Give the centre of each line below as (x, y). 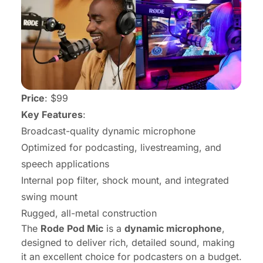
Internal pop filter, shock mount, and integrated (125, 180)
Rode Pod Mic (72, 228)
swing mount (49, 196)
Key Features (52, 114)
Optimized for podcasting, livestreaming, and (121, 147)
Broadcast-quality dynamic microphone (108, 131)
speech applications (65, 163)
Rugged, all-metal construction (89, 213)
